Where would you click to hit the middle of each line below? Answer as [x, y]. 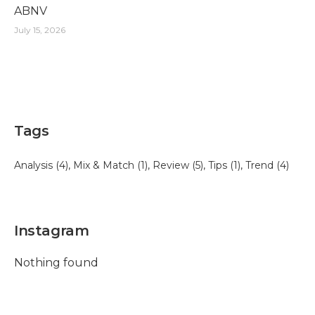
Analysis [33, 166]
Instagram [52, 231]
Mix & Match [104, 166]
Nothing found [56, 263]
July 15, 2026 [40, 30]
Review [171, 166]
